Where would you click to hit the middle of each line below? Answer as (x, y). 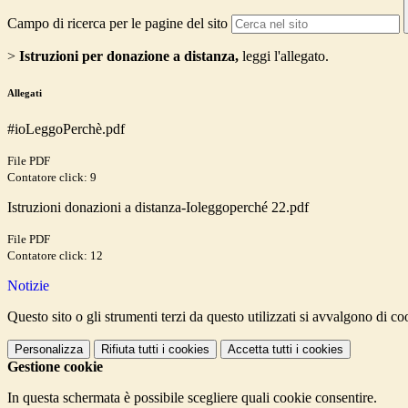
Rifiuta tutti (130, 350)
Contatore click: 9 (52, 178)
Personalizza (49, 350)
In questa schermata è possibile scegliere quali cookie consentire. (192, 398)
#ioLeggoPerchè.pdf (66, 129)
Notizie (28, 286)
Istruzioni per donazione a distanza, (129, 56)
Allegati (25, 93)
